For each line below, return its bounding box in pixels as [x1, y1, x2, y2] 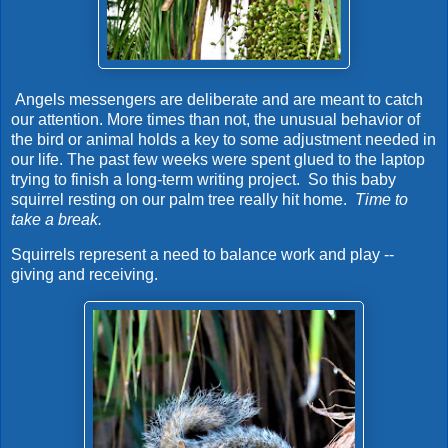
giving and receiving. [11, 266, 166, 284]
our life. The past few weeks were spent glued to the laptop [11, 150, 425, 168]
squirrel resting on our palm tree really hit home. [11, 190, 355, 208]
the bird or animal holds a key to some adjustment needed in [11, 130, 436, 148]
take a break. [11, 210, 122, 228]
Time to [355, 190, 408, 208]
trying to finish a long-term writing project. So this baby [11, 170, 396, 188]
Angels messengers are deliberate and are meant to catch [11, 90, 423, 108]
